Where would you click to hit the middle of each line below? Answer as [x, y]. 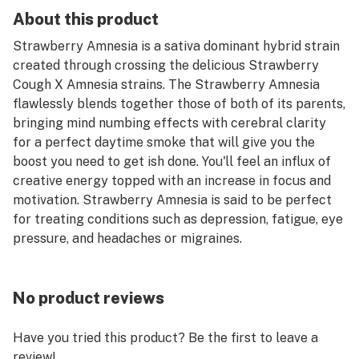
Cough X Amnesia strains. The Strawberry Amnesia [166, 85]
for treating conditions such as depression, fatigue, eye [178, 219]
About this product [86, 19]
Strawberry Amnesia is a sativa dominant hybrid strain [176, 46]
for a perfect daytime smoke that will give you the [164, 142]
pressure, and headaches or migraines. [127, 238]
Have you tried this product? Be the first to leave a [165, 338]
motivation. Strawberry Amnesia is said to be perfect [172, 200]
